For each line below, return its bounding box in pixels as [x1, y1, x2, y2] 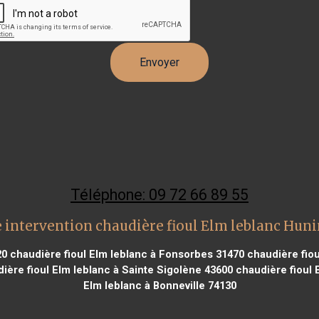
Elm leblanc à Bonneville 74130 [83, 278, 236, 292]
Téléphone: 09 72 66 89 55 [70, 185, 249, 204]
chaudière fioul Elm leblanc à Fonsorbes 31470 [7, 247, 244, 261]
